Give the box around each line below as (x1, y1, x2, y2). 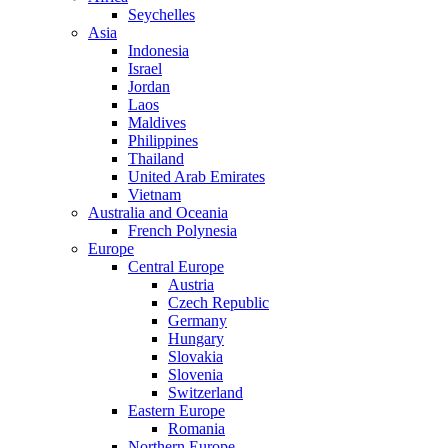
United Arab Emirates (128, 168, 265, 185)
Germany (168, 312, 227, 329)
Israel (128, 60, 162, 77)
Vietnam (128, 186, 181, 203)
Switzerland (168, 384, 243, 401)
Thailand (128, 150, 184, 167)
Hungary (168, 330, 224, 347)
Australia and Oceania (88, 204, 228, 221)
